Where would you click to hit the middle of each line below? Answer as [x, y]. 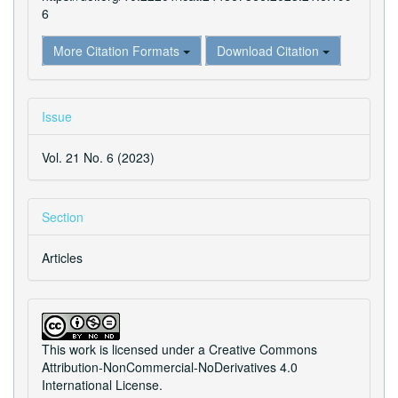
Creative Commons [263, 349]
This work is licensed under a [125, 349]
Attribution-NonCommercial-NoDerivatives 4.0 [170, 367]
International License [100, 385]
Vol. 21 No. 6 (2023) [98, 157]
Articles [62, 258]
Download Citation [270, 51]
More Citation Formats [118, 51]
